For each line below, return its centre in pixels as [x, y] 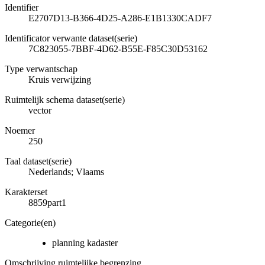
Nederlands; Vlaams [66, 172]
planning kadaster [85, 243]
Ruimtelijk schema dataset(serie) [65, 99]
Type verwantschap [41, 69]
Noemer [20, 130]
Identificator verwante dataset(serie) [71, 38]
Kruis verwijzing [60, 79]
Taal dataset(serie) [38, 161]
